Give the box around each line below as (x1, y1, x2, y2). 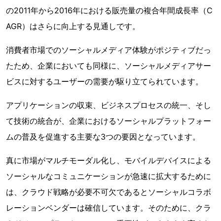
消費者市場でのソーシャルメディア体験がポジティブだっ (6, 45, 211, 55)
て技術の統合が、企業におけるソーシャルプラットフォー (6, 116, 211, 126)
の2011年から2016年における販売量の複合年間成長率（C (6, 5, 213, 15)
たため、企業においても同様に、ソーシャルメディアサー (6, 61, 211, 71)
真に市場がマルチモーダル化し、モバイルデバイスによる (6, 155, 211, 165)
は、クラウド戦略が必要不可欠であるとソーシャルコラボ (6, 187, 211, 197)
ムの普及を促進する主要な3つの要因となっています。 (6, 132, 200, 142)
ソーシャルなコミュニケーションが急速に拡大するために (6, 171, 211, 181)
